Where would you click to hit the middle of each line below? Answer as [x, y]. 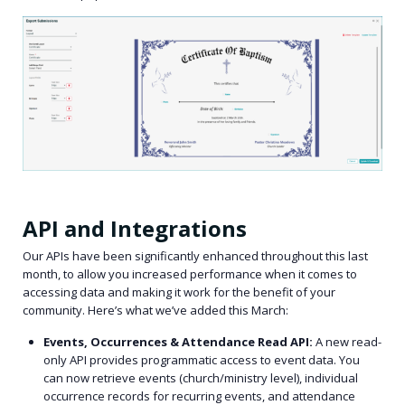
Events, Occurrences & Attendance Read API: [179, 341]
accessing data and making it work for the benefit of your [179, 292]
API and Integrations [137, 229]
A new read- [348, 341]
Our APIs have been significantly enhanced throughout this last [195, 256]
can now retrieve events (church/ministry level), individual [201, 377]
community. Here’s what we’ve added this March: [155, 311]
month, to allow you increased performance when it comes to [190, 274]
